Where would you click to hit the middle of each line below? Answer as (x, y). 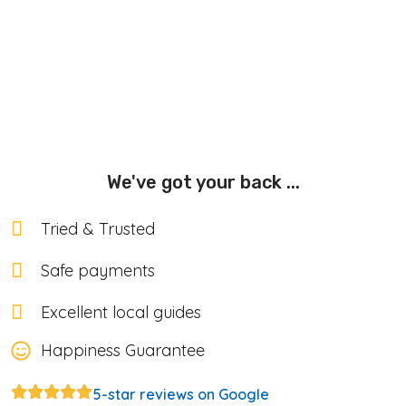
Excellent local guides (121, 312)
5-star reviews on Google (181, 394)
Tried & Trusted (97, 228)
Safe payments (97, 270)
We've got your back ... (203, 182)
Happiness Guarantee (122, 350)
